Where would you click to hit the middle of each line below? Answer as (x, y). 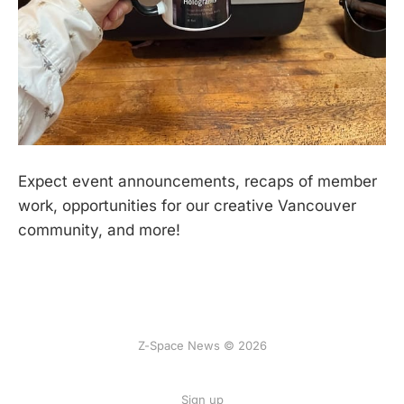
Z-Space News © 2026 (202, 346)
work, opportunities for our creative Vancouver (187, 206)
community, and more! (99, 230)
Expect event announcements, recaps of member (197, 182)
